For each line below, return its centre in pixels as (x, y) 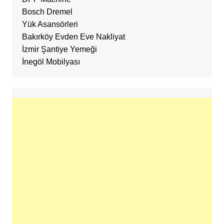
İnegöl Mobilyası (51, 61)
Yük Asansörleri (50, 24)
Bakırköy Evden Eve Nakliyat (73, 36)
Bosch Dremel (47, 11)
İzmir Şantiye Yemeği (59, 49)
